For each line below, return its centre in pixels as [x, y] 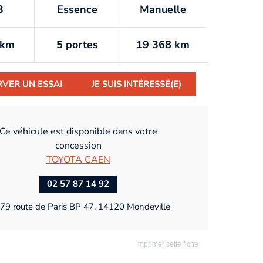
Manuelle [163, 10]
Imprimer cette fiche [166, 244]
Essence [77, 10]
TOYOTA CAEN [78, 159]
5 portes [77, 45]
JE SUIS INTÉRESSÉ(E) [136, 84]
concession [78, 145]
